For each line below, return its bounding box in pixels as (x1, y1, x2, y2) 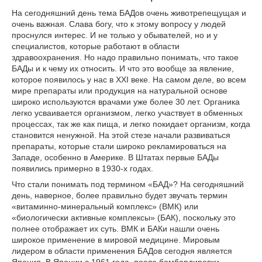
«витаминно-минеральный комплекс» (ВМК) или (12, 202, 198, 211)
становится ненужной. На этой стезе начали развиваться (12, 130, 230, 140)
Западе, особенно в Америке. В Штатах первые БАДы (12, 153, 219, 162)
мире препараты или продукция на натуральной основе (12, 86, 227, 95)
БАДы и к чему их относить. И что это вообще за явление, (12, 64, 234, 73)
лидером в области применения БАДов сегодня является (12, 246, 232, 256)
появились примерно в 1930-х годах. (12, 164, 153, 173)
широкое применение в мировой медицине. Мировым (12, 235, 220, 244)
